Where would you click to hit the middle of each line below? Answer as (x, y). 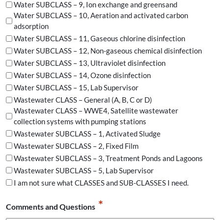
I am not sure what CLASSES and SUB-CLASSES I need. (101, 182)
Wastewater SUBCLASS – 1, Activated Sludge (87, 133)
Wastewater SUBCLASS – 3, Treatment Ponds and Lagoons (108, 158)
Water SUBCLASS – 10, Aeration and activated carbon (101, 15)
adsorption (31, 26)
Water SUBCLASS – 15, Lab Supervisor (76, 88)
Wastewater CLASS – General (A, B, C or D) (83, 100)
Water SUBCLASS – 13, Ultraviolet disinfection (90, 63)
